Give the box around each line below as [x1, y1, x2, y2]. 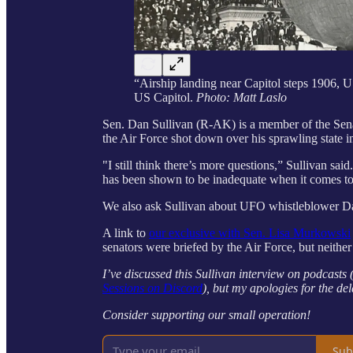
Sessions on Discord [102, 281, 203, 295]
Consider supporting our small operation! [102, 308, 310, 322]
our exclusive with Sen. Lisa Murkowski [149, 226, 351, 240]
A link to [102, 226, 149, 240]
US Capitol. [134, 91, 196, 105]
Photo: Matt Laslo [196, 91, 287, 105]
